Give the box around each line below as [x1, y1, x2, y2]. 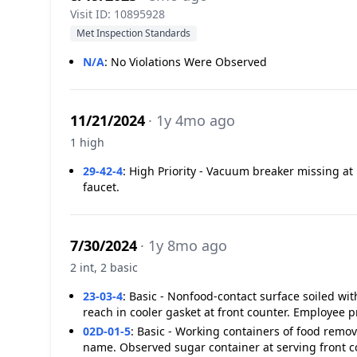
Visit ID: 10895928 [70, 6, 165, 22]
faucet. [83, 179, 120, 194]
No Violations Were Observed [111, 54, 267, 69]
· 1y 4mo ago [148, 111, 235, 130]
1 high [70, 135, 104, 150]
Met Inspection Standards [76, 26, 190, 40]
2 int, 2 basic [70, 260, 138, 275]
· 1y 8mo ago [140, 236, 227, 255]
